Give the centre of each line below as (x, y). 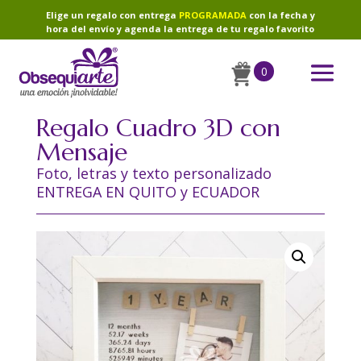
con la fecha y (280, 15)
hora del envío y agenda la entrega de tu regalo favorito (180, 29)
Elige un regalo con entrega (111, 15)
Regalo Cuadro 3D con (158, 128)
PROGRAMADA (211, 15)
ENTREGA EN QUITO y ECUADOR (147, 192)
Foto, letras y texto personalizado (154, 173)
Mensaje (81, 152)
